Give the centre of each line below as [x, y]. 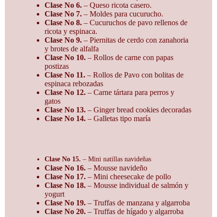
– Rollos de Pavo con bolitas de [134, 75]
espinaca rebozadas [74, 83]
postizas [57, 66]
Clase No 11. [65, 75]
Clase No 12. [65, 92]
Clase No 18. [65, 185]
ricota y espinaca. [71, 31]
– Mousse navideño [116, 168]
